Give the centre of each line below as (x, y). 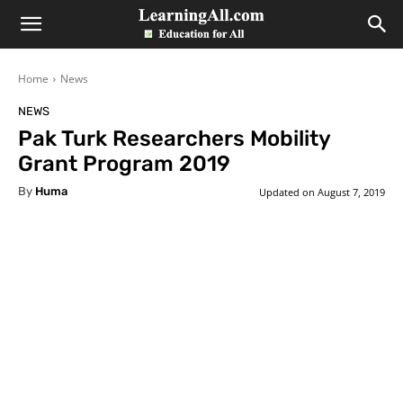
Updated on (287, 192)
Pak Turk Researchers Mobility (174, 139)
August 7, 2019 (351, 192)
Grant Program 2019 (124, 164)
